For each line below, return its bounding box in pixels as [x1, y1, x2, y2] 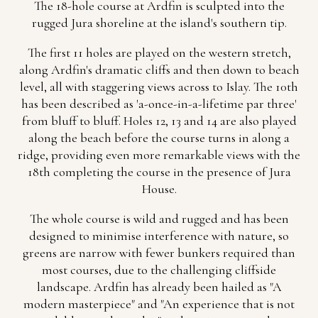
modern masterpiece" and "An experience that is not [23, 296, 295, 312]
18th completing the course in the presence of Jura [27, 164, 291, 180]
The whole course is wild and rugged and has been [29, 211, 289, 226]
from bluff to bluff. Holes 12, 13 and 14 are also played [21, 113, 297, 128]
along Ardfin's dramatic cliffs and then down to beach [18, 62, 300, 77]
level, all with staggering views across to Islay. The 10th [20, 79, 298, 94]
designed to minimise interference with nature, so [29, 228, 289, 243]
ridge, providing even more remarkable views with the [18, 147, 300, 163]
